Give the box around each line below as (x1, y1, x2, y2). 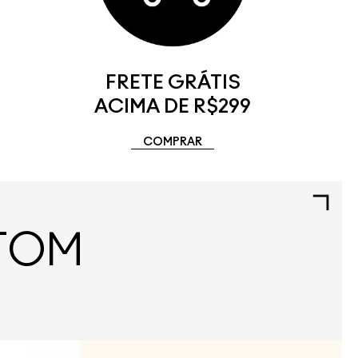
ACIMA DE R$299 (94, 97, 251, 117)
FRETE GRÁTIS (105, 73, 241, 93)
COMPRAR (143, 136, 202, 148)
